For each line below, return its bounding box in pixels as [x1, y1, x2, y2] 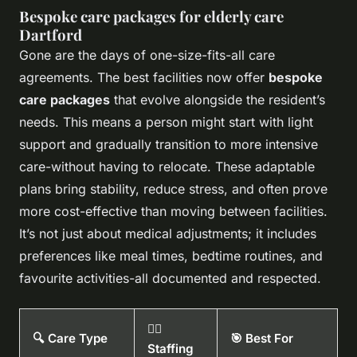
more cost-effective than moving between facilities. [19, 202, 328, 219]
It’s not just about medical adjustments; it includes [19, 225, 316, 241]
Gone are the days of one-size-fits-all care [19, 46, 275, 63]
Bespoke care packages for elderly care [19, 6, 284, 26]
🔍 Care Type [33, 330, 108, 346]
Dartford [19, 24, 82, 45]
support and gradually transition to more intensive [19, 135, 318, 152]
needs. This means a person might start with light [19, 113, 313, 130]
